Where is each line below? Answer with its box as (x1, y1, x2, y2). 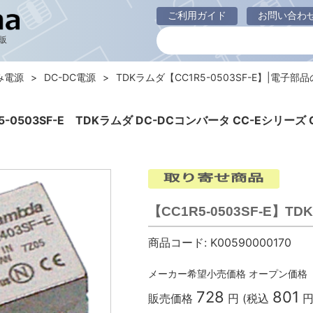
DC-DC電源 (44, 71, 96, 83)
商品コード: (147, 235, 207, 249)
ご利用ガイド (168, 9, 226, 21)
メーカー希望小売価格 (147, 268, 246, 279)
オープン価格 (248, 268, 307, 279)
